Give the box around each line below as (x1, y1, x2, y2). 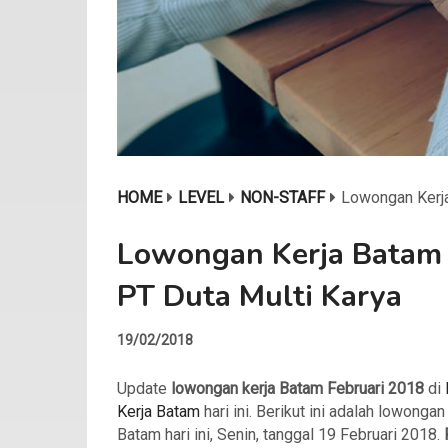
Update (117, 379, 171, 398)
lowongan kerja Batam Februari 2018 (171, 379, 424, 398)
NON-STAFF (240, 188, 325, 207)
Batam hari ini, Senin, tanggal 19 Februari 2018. (117, 425, 444, 444)
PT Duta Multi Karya (117, 276, 402, 317)
